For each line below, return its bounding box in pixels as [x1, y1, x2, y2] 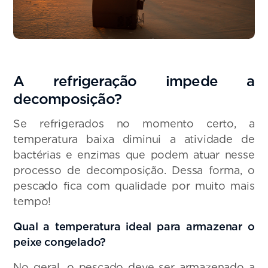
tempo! [13, 195, 51, 208]
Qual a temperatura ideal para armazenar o [13, 220, 255, 233]
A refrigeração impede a [13, 72, 255, 90]
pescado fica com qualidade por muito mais [13, 179, 255, 193]
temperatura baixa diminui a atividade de [13, 133, 255, 146]
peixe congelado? [13, 236, 106, 249]
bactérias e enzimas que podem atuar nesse [13, 148, 255, 162]
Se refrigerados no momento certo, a [13, 117, 255, 130]
